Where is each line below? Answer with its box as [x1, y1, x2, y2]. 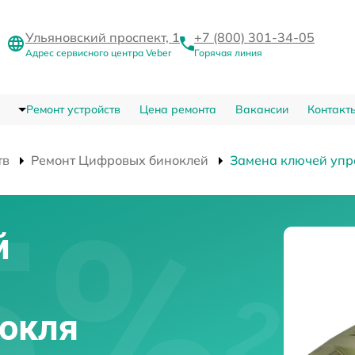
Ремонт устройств [25, 102, 120, 117]
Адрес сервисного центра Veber [25, 47, 171, 59]
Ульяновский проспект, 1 [25, 29, 180, 46]
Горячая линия [194, 47, 262, 59]
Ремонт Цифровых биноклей [31, 152, 208, 169]
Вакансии [235, 102, 288, 117]
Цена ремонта [139, 102, 216, 117]
